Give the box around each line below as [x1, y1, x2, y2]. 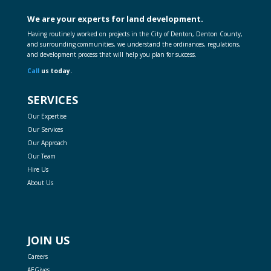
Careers [27, 252, 48, 261]
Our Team [27, 152, 56, 161]
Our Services [27, 125, 63, 134]
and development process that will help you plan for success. [27, 50, 197, 59]
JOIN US [27, 232, 70, 247]
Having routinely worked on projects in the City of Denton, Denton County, [27, 30, 243, 39]
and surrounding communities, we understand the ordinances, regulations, [27, 40, 241, 49]
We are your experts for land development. [27, 13, 203, 25]
